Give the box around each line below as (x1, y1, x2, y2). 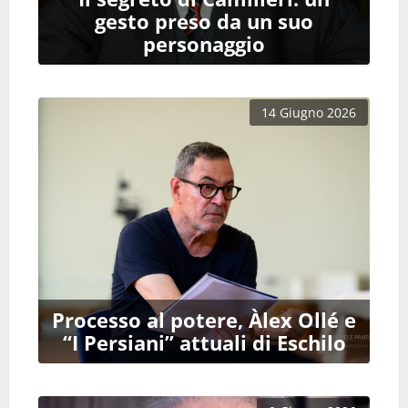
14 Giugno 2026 (261, 104, 356, 122)
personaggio (143, 30, 265, 59)
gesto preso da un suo (95, 7, 313, 36)
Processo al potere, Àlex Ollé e (52, 305, 356, 334)
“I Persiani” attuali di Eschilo (62, 328, 346, 357)
